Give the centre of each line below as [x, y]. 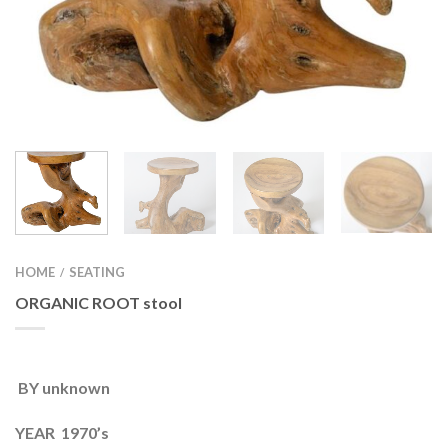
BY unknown [64, 388]
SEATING [97, 271]
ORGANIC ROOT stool [98, 303]
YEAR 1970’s [62, 433]
